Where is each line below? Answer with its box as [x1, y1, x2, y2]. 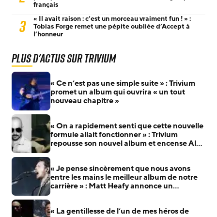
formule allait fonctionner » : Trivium [50, 129, 178, 140]
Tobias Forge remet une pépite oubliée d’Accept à [33, 22, 190, 31]
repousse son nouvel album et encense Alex [50, 138, 204, 149]
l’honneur [33, 30, 63, 39]
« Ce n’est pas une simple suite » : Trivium [50, 78, 195, 89]
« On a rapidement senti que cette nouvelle [50, 121, 203, 131]
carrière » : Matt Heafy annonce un [50, 181, 173, 191]
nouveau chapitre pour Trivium [50, 189, 159, 200]
